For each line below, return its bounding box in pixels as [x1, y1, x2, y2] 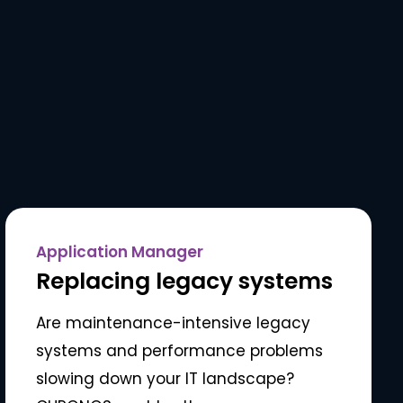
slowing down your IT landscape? [36, 368, 295, 390]
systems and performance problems [36, 340, 324, 363]
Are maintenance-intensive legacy [36, 312, 311, 335]
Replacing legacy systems [36, 265, 334, 298]
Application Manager [36, 241, 204, 264]
